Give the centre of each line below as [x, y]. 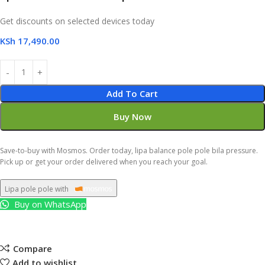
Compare [32, 249]
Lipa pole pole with [37, 189]
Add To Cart [132, 93]
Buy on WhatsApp [49, 204]
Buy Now [132, 116]
